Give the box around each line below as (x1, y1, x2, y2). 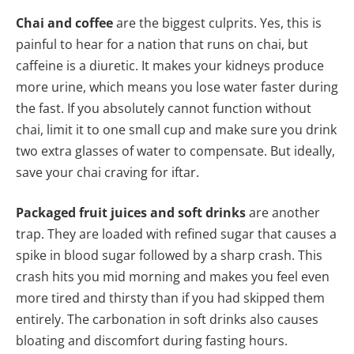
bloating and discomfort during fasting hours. (16, 332, 288, 350)
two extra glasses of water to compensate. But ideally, (16, 141, 335, 160)
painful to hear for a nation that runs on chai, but (16, 35, 308, 53)
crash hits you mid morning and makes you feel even (16, 268, 330, 286)
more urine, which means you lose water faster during (16, 77, 338, 96)
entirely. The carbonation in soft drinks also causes (16, 311, 318, 329)
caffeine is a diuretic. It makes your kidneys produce (16, 56, 324, 74)
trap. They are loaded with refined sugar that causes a (16, 225, 337, 243)
